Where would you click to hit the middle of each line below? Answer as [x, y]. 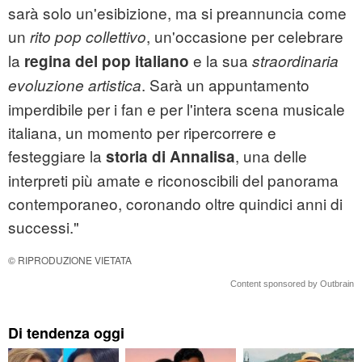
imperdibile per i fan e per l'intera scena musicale [177, 109]
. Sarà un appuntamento [225, 85]
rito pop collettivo [88, 37]
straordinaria [295, 61]
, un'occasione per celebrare [245, 36]
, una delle [271, 156]
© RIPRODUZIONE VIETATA [70, 260]
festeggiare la [57, 156]
